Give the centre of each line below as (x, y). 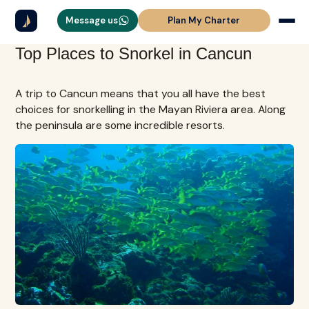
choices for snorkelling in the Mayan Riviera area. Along (151, 109)
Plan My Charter (204, 20)
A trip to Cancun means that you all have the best (141, 93)
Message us (91, 20)
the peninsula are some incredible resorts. (120, 125)
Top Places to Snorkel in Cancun (134, 53)
